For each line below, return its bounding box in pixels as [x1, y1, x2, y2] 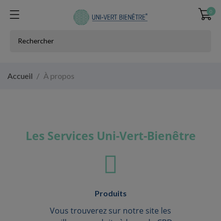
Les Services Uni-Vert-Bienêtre [25, 128, 196, 144]
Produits [94, 188, 127, 198]
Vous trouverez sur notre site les [50, 205, 171, 216]
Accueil [7, 71, 33, 80]
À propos [43, 71, 74, 80]
